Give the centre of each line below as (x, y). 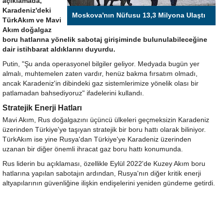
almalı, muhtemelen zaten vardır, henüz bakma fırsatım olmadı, (100, 73)
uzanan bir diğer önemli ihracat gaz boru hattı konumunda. (93, 149)
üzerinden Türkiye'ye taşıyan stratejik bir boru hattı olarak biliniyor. (104, 129)
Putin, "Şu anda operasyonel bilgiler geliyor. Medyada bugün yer (101, 64)
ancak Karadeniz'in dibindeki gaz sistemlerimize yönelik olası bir (100, 83)
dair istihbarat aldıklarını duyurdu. (59, 49)
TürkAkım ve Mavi (32, 20)
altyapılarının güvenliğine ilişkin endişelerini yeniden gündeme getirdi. (109, 183)
